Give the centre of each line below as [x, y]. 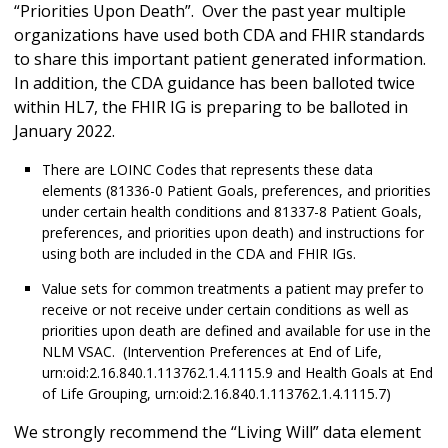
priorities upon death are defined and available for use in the [236, 331]
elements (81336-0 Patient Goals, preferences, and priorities [236, 191]
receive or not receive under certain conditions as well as [225, 310]
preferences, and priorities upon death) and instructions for [233, 233]
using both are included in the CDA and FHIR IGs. [199, 254]
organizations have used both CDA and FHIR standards [219, 35]
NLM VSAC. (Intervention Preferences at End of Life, [212, 352]
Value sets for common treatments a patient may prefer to [233, 289]
